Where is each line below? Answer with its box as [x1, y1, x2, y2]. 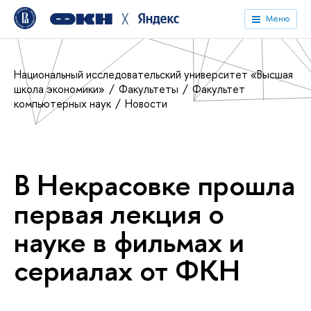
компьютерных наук [14, 96, 114, 111]
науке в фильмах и [14, 222, 244, 261]
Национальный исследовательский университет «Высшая [14, 67, 293, 82]
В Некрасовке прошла [14, 165, 295, 204]
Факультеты [119, 81, 181, 96]
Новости [125, 96, 167, 111]
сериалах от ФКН [14, 251, 240, 289]
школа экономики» [14, 81, 108, 96]
